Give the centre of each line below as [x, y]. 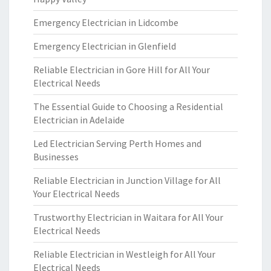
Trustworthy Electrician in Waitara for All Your [128, 217]
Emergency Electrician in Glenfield [105, 46]
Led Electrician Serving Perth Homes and [117, 143]
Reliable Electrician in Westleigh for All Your [124, 254]
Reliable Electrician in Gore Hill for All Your [122, 70]
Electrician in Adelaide [79, 120]
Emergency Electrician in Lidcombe [106, 22]
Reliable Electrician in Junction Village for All [127, 180]
